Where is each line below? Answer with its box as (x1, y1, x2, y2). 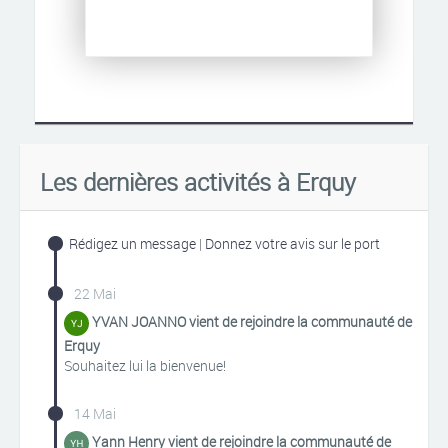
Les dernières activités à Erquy (40, 166, 356, 198)
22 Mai (74, 284, 116, 303)
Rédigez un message (69, 234, 196, 253)
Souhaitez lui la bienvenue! (64, 356, 226, 375)
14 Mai (74, 404, 116, 423)
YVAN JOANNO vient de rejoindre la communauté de (92, 312, 412, 332)
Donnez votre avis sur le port (205, 234, 380, 253)
